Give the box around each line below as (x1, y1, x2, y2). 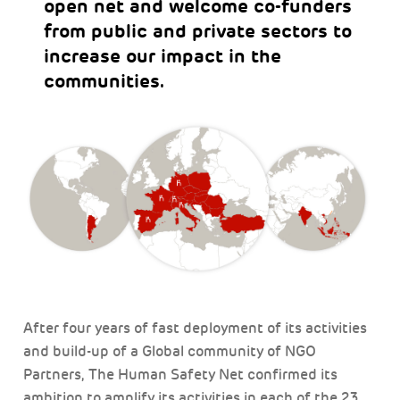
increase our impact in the (43, 44, 281, 68)
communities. (43, 69, 165, 93)
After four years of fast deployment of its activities (23, 319, 367, 337)
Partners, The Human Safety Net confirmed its (23, 365, 337, 384)
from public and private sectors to (43, 19, 352, 43)
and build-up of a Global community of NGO (23, 342, 316, 361)
